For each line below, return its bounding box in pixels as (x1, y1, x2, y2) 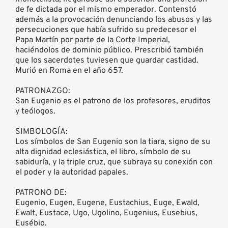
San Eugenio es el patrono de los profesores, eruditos (15, 96, 211, 106)
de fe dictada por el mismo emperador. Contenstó (15, 4, 196, 15)
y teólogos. (15, 106, 55, 117)
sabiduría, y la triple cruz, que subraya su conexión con (15, 157, 213, 167)
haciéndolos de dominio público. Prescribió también (15, 45, 204, 55)
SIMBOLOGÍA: (15, 126, 68, 137)
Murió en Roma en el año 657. (15, 65, 123, 76)
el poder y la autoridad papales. (15, 167, 128, 178)
